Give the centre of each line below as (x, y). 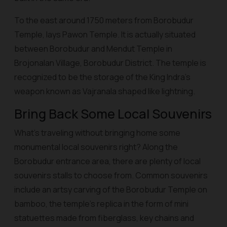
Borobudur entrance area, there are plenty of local (107, 161)
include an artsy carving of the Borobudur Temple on (111, 190)
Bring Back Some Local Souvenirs (113, 114)
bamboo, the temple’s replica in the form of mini (101, 204)
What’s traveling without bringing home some (97, 133)
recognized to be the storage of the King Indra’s (102, 77)
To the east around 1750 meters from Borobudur (104, 20)
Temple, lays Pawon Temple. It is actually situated (105, 34)
